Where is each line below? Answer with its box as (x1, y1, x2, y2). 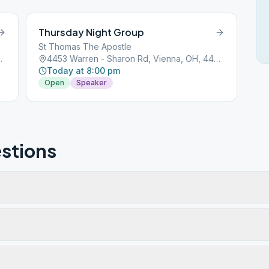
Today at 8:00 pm (47, 65, 121, 76)
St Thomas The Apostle (38, 41, 132, 52)
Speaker (76, 78, 107, 87)
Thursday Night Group (38, 26, 145, 38)
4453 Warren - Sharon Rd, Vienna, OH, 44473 (214, 53, 221, 64)
